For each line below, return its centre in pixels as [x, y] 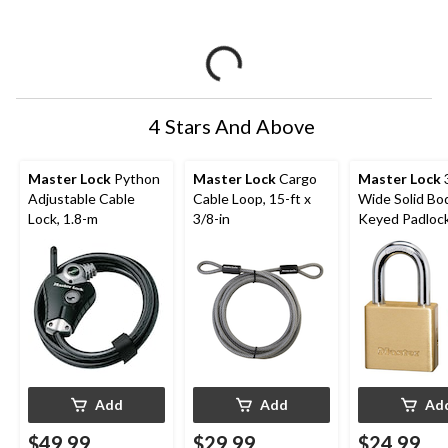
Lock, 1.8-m [63, 218]
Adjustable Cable [81, 198]
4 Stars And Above [232, 125]
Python [135, 178]
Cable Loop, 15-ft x [252, 198]
